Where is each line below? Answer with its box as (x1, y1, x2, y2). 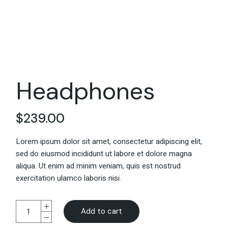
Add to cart (81, 206, 123, 216)
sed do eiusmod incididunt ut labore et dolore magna (16, 148, 192, 159)
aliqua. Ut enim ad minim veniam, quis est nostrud (16, 160, 181, 172)
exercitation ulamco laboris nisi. (16, 173, 122, 184)
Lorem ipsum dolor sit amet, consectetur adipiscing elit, (16, 136, 203, 147)
